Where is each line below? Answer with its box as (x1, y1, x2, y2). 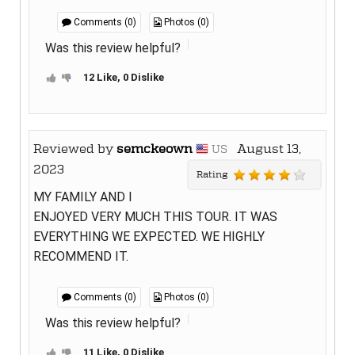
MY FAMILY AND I (33, 189, 132, 205)
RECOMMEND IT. (33, 249, 128, 265)
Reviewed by (33, 141, 116, 157)
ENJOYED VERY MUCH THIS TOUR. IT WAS (33, 209, 277, 225)
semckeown (116, 141, 193, 157)
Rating (197, 169, 233, 181)
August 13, (227, 141, 301, 157)
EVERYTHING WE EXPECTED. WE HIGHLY (33, 229, 265, 245)
